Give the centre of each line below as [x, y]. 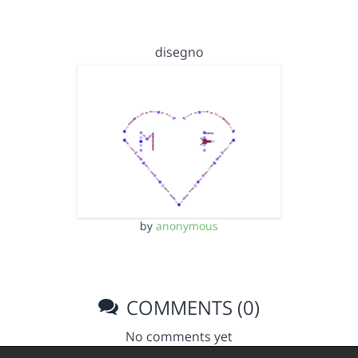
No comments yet [179, 336]
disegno [179, 52]
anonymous [187, 226]
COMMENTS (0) [191, 307]
